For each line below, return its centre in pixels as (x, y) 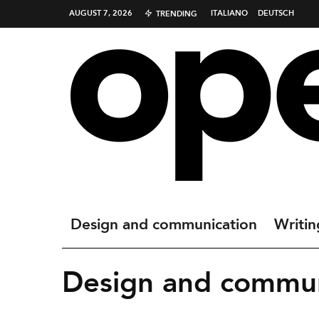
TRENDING (177, 14)
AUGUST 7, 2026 (101, 14)
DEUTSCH (276, 14)
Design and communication (164, 225)
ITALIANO (229, 14)
